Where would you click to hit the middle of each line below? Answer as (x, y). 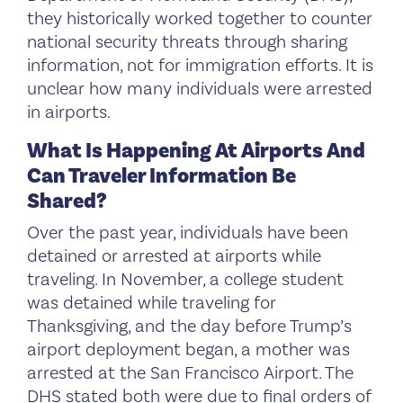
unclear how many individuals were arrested (200, 89)
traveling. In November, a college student (185, 279)
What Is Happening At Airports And (196, 150)
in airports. (69, 112)
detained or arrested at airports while (174, 256)
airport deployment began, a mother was (188, 349)
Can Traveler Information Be (161, 175)
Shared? (67, 201)
